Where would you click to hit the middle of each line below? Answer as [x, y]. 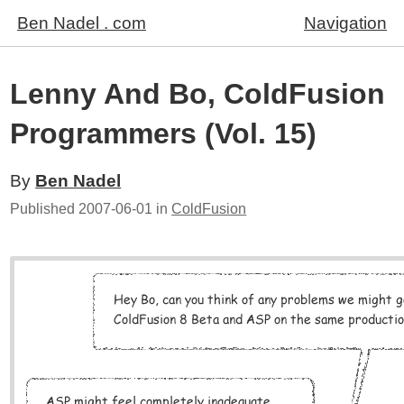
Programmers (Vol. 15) [164, 133]
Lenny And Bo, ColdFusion [198, 94]
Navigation [345, 23]
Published [45, 209]
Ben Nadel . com [82, 23]
